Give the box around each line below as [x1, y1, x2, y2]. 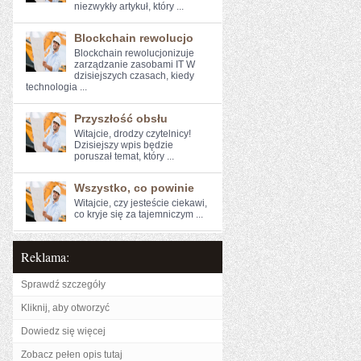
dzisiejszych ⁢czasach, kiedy [74, 70, 194, 81]
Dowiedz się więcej [21, 326, 106, 337]
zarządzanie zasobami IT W [74, 59, 195, 70]
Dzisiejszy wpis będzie [74, 139, 173, 151]
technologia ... [26, 81, 87, 93]
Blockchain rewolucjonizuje [74, 48, 194, 59]
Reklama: [21, 248, 69, 265]
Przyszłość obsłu [74, 112, 168, 125]
